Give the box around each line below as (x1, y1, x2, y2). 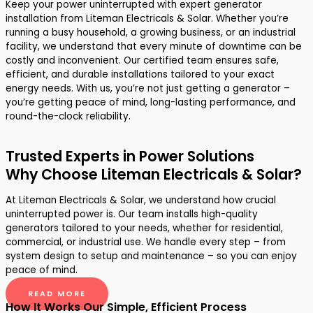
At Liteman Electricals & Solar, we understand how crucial (6, 193, 276, 207)
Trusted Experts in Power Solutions (6, 145, 254, 166)
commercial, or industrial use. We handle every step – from (6, 235, 286, 249)
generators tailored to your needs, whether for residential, (6, 221, 283, 235)
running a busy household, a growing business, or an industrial (6, 26, 296, 40)
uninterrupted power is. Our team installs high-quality (6, 207, 258, 221)
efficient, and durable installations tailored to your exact (6, 68, 275, 82)
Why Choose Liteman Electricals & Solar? (6, 163, 302, 184)
